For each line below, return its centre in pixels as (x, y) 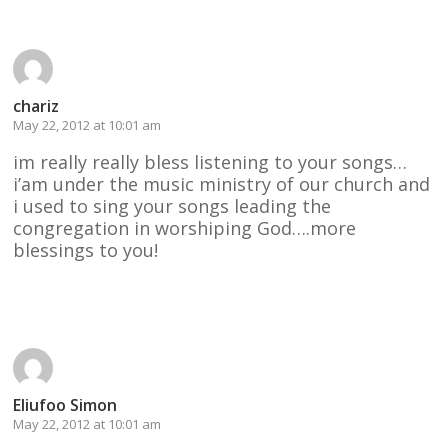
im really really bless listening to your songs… (210, 161)
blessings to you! (86, 249)
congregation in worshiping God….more (185, 227)
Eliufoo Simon (65, 404)
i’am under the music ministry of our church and (222, 183)
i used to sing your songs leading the (172, 205)
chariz (36, 105)
